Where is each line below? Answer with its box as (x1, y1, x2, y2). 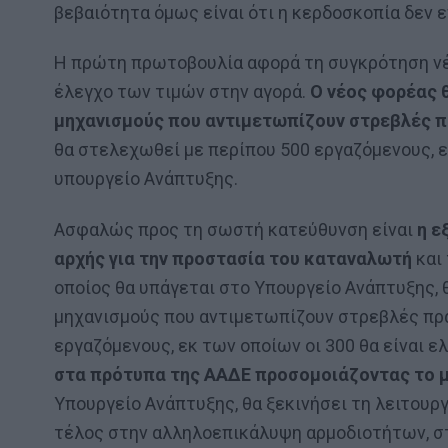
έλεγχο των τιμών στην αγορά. (54, 81, 310, 103)
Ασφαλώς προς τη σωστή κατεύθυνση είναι (54, 218, 417, 240)
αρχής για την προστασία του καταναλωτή (54, 247, 412, 269)
